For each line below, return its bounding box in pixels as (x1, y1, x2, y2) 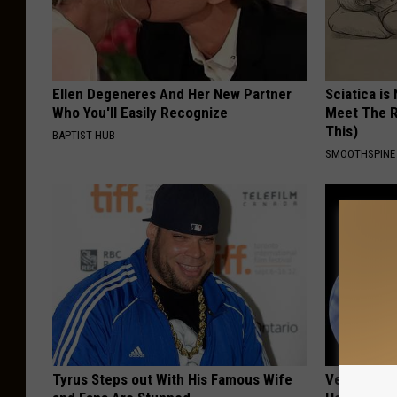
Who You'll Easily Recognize (52, 104, 228, 122)
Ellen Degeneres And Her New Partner (52, 85, 292, 104)
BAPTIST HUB (52, 128, 115, 143)
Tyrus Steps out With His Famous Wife (52, 370, 292, 389)
